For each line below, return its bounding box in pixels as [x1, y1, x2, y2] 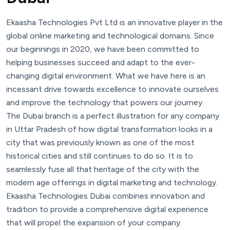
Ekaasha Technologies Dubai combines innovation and [6, 191, 205, 201]
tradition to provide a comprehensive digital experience [6, 204, 208, 215]
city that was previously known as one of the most [6, 138, 195, 148]
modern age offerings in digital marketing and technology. [6, 178, 218, 188]
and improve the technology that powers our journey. [6, 98, 204, 108]
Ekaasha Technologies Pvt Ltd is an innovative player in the [6, 17, 223, 28]
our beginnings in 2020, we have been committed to [6, 44, 199, 54]
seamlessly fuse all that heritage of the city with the [6, 164, 199, 175]
